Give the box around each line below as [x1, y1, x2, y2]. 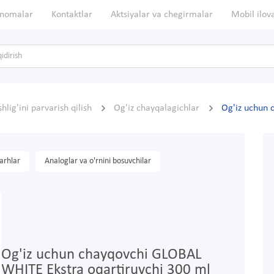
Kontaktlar [51, 10, 92, 20]
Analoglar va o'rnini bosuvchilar [45, 157, 151, 166]
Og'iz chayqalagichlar [114, 103, 202, 114]
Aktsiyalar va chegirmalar [111, 10, 213, 20]
